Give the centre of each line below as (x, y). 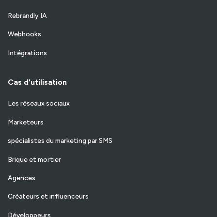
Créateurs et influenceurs (48, 197)
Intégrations (27, 53)
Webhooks (24, 34)
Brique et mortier (34, 159)
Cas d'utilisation (37, 82)
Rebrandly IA (27, 16)
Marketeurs (26, 122)
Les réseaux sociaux (39, 104)
